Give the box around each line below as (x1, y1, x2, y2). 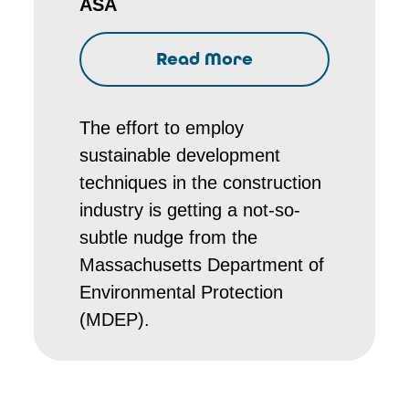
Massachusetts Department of (79, 255, 325, 275)
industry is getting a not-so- (79, 200, 301, 220)
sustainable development (79, 145, 281, 165)
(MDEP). (79, 309, 151, 330)
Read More (156, 47, 253, 70)
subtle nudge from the (79, 227, 258, 247)
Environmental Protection (79, 282, 284, 302)
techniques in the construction (79, 173, 322, 193)
